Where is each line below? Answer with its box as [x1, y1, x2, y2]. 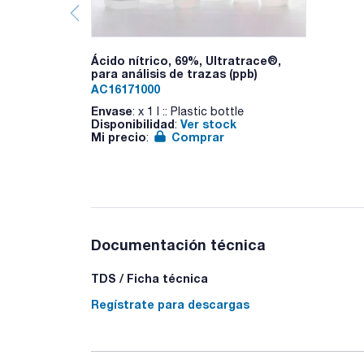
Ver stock [180, 116, 236, 131]
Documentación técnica [91, 236, 266, 254]
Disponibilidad [91, 116, 175, 131]
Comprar [171, 129, 224, 144]
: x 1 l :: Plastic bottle [132, 104, 244, 118]
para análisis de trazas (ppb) [91, 66, 258, 80]
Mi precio [91, 129, 146, 144]
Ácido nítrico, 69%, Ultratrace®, [91, 53, 281, 67]
